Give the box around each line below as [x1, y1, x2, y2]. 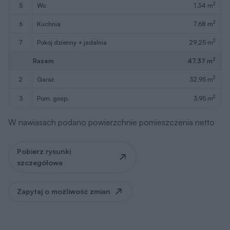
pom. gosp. [41, 50, 69, 59]
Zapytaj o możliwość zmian [17, 143, 110, 152]
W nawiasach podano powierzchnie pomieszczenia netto [8, 73, 215, 84]
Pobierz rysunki [17, 103, 71, 112]
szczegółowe [17, 114, 63, 123]
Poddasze [8, 197, 53, 208]
